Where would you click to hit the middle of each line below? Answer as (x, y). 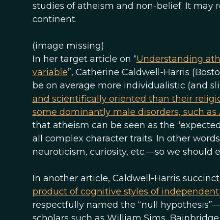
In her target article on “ (84, 59)
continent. (54, 19)
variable (50, 72)
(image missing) (68, 46)
